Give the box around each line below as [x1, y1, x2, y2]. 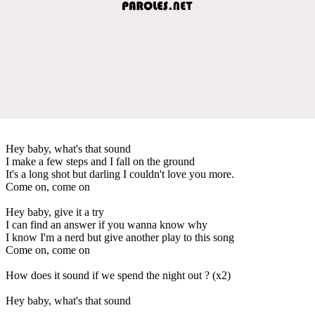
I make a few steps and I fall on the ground [6, 155, 195, 167]
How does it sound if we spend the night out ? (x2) [6, 269, 231, 281]
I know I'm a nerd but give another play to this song [6, 231, 234, 243]
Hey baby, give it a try [6, 205, 104, 218]
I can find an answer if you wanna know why [6, 218, 207, 231]
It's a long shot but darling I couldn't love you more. [6, 167, 234, 180]
